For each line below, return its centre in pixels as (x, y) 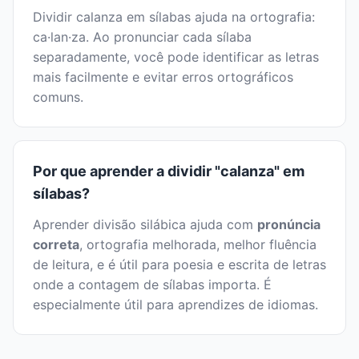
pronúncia (289, 225)
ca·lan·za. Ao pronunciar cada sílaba (142, 37)
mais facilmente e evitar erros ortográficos (163, 77)
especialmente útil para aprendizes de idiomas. (175, 305)
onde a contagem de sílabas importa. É (152, 285)
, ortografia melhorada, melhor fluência (198, 245)
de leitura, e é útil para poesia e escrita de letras (179, 265)
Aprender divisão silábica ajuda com (145, 225)
